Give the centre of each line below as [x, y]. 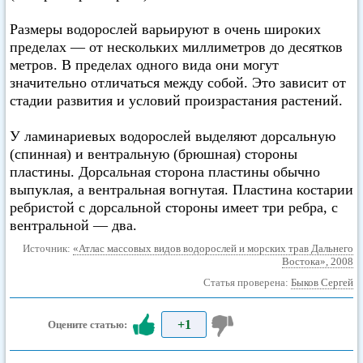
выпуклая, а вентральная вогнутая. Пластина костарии [181, 190]
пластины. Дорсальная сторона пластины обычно [165, 172]
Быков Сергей [322, 282]
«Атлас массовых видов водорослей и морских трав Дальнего [213, 248]
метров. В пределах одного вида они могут [144, 65]
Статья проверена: [247, 282]
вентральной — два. [73, 225]
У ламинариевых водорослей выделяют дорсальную [173, 136]
